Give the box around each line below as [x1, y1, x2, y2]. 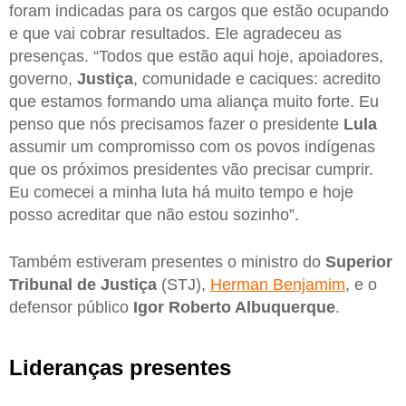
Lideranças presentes [9, 354, 231, 380]
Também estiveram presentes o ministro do [9, 252, 325, 271]
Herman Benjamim [210, 275, 345, 294]
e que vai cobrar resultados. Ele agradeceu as [9, 24, 342, 43]
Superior [325, 252, 392, 271]
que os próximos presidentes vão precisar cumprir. [9, 160, 373, 179]
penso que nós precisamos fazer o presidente [9, 115, 339, 134]
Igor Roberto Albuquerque [129, 297, 335, 316]
